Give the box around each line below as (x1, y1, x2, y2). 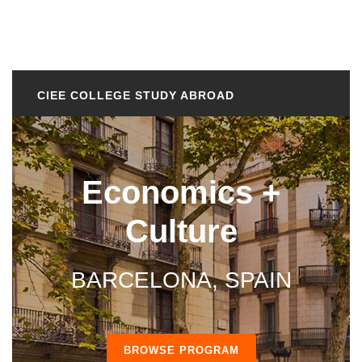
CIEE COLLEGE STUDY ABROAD (37, 88, 234, 102)
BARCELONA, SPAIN (70, 267, 292, 293)
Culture (124, 213, 238, 249)
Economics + (82, 175, 280, 210)
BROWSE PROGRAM (123, 344, 239, 356)
